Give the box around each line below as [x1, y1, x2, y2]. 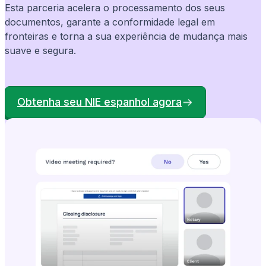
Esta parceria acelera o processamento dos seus [5, 2, 225, 14]
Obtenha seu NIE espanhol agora [17, 96, 182, 109]
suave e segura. [5, 45, 76, 57]
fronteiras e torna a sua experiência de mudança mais [5, 30, 248, 43]
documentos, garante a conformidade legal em [5, 16, 215, 28]
